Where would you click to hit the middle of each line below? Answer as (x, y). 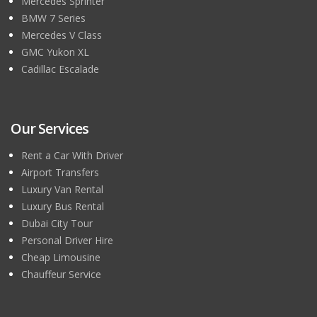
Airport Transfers (60, 172)
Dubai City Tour (57, 223)
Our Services (50, 128)
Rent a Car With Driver (72, 155)
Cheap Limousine (61, 257)
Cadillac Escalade (60, 69)
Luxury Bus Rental (63, 206)
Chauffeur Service (61, 274)
